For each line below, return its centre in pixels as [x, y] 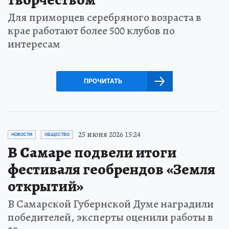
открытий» [46, 186]
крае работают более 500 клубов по [91, 31]
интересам [34, 44]
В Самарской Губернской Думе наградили [111, 204]
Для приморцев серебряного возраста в [105, 18]
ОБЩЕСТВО [57, 135]
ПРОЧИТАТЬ [103, 81]
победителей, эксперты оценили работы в [110, 217]
